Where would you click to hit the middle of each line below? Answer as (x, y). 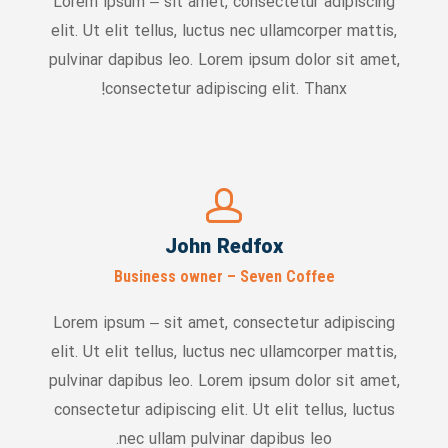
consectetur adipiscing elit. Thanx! (226, 90)
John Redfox (224, 248)
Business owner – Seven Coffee (224, 276)
